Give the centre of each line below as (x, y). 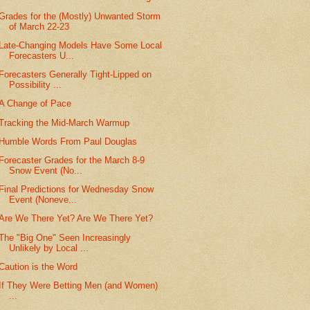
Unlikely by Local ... (49, 248)
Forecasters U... (42, 55)
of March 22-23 (39, 26)
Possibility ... (36, 85)
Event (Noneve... (43, 200)
